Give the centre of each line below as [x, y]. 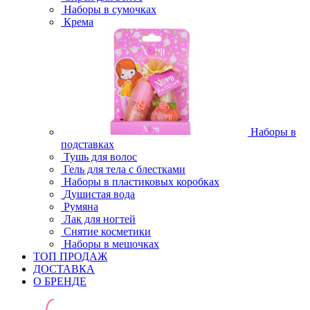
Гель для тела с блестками [125, 169]
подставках [88, 144]
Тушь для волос [100, 157]
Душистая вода [99, 194]
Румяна [81, 207]
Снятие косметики [107, 231]
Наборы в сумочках [110, 9]
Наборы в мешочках [111, 244]
